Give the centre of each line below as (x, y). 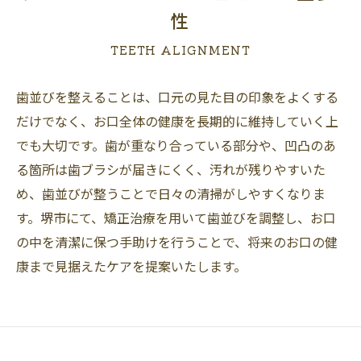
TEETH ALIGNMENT (180, 50)
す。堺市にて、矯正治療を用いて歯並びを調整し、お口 (176, 218)
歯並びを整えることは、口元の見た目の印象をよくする (177, 97)
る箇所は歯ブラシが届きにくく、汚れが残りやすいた (171, 169)
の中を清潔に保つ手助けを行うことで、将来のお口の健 (177, 242)
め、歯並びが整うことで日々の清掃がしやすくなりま (171, 193)
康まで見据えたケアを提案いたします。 (131, 266)
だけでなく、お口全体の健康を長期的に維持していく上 (177, 121)
